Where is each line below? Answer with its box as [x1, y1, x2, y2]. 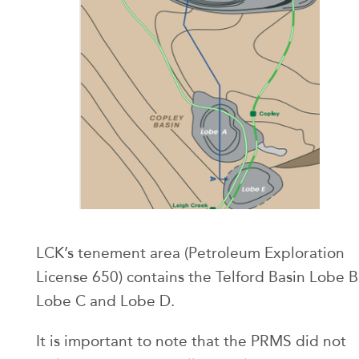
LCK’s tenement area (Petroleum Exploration [36, 243, 345, 262]
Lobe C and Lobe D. [36, 291, 175, 310]
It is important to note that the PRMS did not [36, 331, 346, 350]
